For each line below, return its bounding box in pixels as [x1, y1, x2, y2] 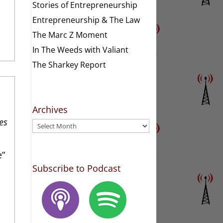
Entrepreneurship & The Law [32, 14, 140, 25]
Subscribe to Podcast [32, 162, 121, 174]
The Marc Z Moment [32, 29, 108, 40]
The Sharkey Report [32, 59, 107, 70]
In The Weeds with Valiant [32, 44, 129, 55]
